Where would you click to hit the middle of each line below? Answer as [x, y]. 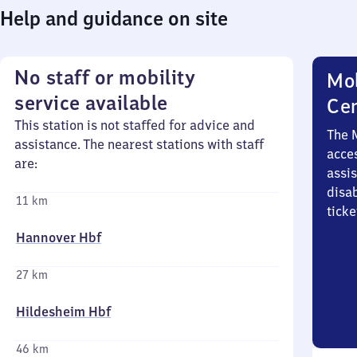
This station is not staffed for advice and [135, 125]
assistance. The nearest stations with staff [139, 144]
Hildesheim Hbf [63, 312]
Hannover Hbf [59, 237]
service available [91, 103]
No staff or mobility [105, 77]
